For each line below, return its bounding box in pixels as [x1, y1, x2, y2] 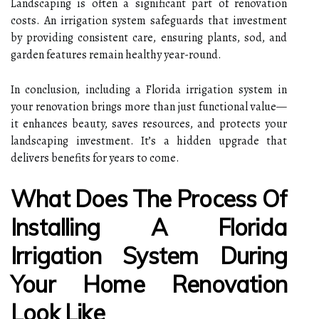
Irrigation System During [11, 241, 287, 270]
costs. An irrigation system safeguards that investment [11, 12, 287, 28]
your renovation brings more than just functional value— [11, 98, 287, 115]
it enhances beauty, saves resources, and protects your [11, 115, 287, 132]
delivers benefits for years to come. [11, 150, 179, 166]
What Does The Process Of [11, 184, 287, 213]
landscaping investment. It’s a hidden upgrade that [11, 132, 287, 149]
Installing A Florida [11, 212, 287, 241]
